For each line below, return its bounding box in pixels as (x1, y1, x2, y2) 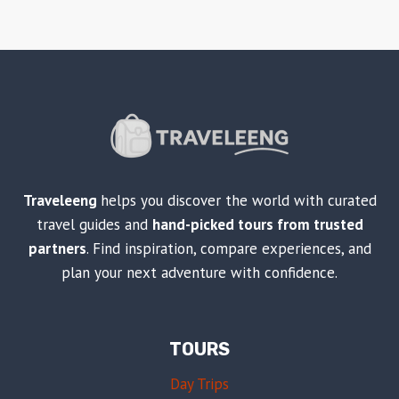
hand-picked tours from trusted (151, 214, 363, 234)
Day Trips (170, 374, 229, 395)
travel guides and (36, 214, 152, 234)
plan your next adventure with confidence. (61, 262, 338, 282)
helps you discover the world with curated (100, 190, 377, 210)
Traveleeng (22, 190, 101, 210)
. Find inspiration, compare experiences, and (85, 238, 371, 258)
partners (28, 238, 86, 258)
